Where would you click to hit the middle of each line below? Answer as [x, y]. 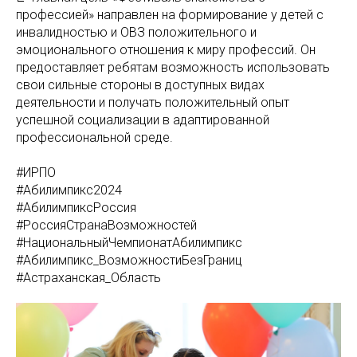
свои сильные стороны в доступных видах [140, 85]
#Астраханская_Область [88, 278]
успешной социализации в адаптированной [143, 120]
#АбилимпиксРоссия [76, 208]
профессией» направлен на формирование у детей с [170, 15]
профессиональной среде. [94, 137]
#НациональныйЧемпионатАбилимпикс [129, 243]
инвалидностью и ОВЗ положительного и [136, 32]
